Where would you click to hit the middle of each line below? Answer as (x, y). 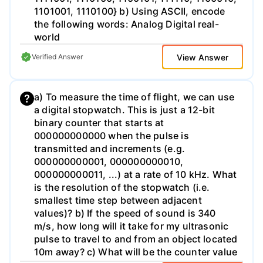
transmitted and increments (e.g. (110, 149)
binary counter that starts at (99, 123)
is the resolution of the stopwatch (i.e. (122, 188)
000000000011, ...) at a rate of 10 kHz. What (136, 175)
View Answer (203, 57)
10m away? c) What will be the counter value (136, 252)
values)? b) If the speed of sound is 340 (125, 213)
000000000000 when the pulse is (112, 136)
